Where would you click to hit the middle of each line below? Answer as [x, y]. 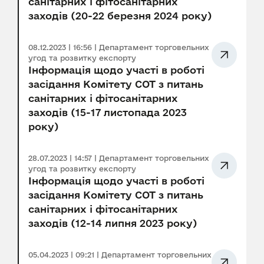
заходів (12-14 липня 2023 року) [113, 223]
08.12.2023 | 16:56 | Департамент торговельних [119, 47]
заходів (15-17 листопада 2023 [108, 113]
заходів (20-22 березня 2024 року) [120, 16]
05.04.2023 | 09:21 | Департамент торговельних [120, 255]
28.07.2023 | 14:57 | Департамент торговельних [119, 158]
